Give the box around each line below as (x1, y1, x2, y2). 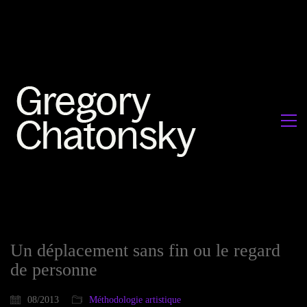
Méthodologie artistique (89, 295, 181, 305)
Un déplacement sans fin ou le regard (10, 241, 280, 260)
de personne (10, 260, 97, 280)
